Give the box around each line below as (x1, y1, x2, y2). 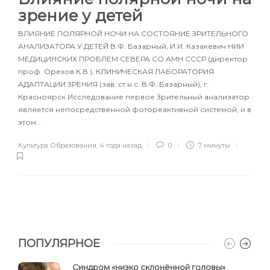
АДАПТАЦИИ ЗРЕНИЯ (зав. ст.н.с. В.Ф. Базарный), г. (18, 79, 209, 89)
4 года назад (99, 140, 142, 149)
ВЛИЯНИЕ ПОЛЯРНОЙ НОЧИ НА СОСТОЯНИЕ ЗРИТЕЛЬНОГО (18, 28, 248, 38)
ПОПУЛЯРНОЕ (18, 236, 100, 250)
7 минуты (196, 140, 230, 149)
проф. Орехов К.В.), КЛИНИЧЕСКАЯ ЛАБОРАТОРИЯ (18, 66, 214, 76)
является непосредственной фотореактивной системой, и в (18, 104, 251, 114)
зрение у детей (18, 5, 147, 25)
